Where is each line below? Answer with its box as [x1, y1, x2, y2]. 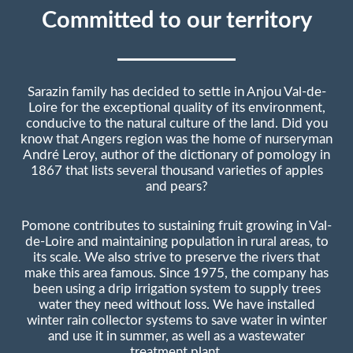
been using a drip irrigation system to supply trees [32, 282, 321, 295]
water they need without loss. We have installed [38, 298, 315, 311]
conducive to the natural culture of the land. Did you [25, 117, 328, 130]
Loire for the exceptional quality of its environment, [28, 101, 325, 114]
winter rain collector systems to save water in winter [26, 314, 327, 327]
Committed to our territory [41, 9, 312, 32]
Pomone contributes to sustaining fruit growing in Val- [21, 219, 332, 232]
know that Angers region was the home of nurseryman [20, 132, 333, 146]
